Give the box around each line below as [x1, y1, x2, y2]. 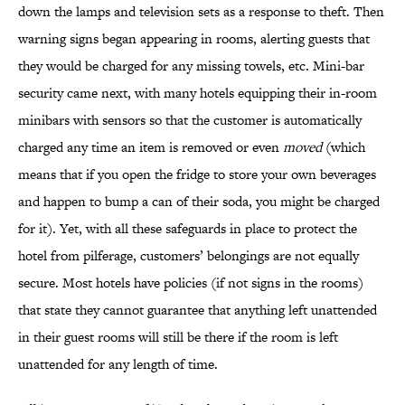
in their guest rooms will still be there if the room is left [18, 327, 338, 347]
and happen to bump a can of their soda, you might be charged [18, 192, 380, 212]
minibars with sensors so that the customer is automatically [18, 110, 362, 130]
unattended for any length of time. [18, 354, 218, 374]
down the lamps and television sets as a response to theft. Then [18, 2, 384, 22]
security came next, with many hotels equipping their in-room [18, 83, 377, 103]
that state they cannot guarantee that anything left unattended [18, 300, 377, 320]
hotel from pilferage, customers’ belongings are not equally [18, 246, 359, 266]
